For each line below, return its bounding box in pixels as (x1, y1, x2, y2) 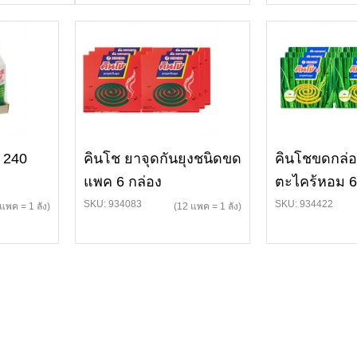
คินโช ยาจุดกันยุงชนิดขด (84, 151, 241, 167)
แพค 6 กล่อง (84, 174, 162, 190)
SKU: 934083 (84, 198, 142, 210)
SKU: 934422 (275, 198, 333, 210)
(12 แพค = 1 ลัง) (174, 201, 241, 212)
